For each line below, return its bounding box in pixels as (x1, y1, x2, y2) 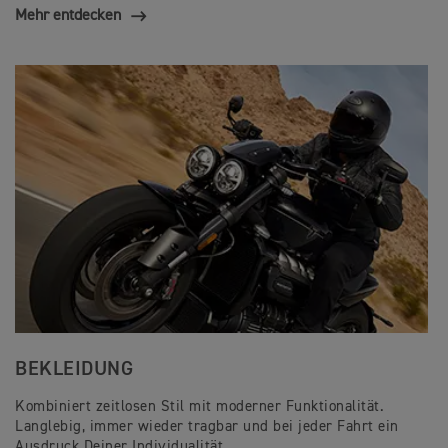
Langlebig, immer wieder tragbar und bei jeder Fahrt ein (15, 418, 399, 434)
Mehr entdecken (15, 7, 121, 24)
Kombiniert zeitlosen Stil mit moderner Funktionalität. (15, 398, 384, 414)
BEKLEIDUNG (15, 358, 133, 379)
